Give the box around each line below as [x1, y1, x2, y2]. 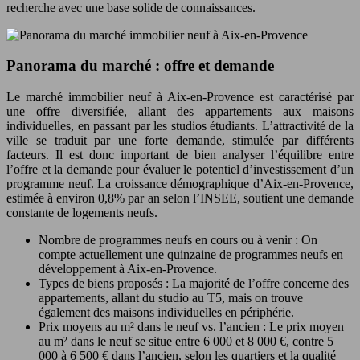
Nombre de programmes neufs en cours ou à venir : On [39, 233, 317, 247]
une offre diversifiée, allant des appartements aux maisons [6, 104, 354, 119]
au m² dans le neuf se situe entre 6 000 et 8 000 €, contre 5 [39, 334, 333, 349]
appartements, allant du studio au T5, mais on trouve [39, 291, 303, 305]
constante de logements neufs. [6, 206, 157, 220]
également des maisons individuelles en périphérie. [39, 305, 294, 320]
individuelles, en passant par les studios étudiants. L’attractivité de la [6, 119, 354, 133]
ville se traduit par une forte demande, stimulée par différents [6, 133, 354, 148]
